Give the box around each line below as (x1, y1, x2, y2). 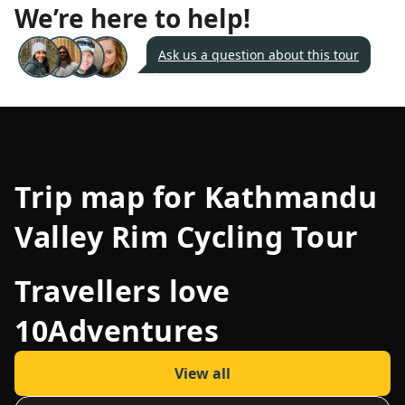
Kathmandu (203, 177, 377, 217)
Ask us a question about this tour (158, 46, 359, 64)
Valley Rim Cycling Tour (14, 217, 359, 257)
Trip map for (14, 177, 204, 217)
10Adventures (14, 311, 219, 351)
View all (174, 363, 231, 384)
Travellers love (14, 271, 231, 311)
